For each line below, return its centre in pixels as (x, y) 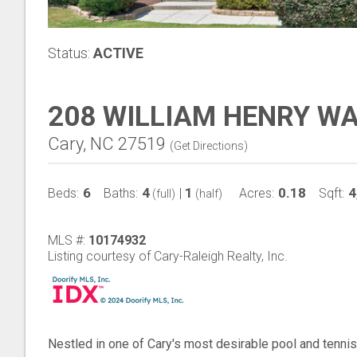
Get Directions (209, 146)
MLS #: (68, 240)
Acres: (257, 193)
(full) (163, 194)
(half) (208, 194)
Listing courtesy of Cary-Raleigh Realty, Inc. (168, 256)
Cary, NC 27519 (107, 144)
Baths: (121, 193)
